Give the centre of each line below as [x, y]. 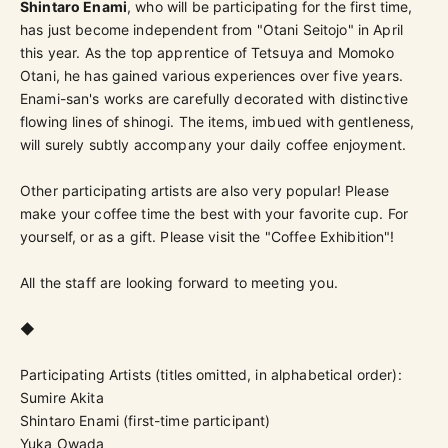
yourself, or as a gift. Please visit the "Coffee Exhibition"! [207, 236]
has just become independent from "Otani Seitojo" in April [211, 29]
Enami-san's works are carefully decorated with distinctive [214, 98]
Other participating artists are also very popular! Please [204, 190]
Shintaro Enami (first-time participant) [145, 420]
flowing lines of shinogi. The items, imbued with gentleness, [217, 121]
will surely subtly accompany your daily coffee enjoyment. [213, 144]
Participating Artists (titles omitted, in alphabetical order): [211, 374]
